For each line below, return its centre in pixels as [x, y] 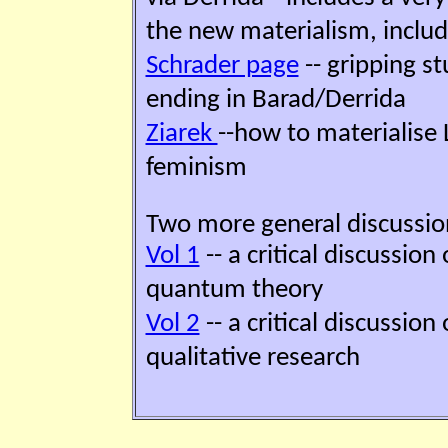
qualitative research [252, 358]
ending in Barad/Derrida [275, 100]
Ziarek [181, 134]
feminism [196, 168]
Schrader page [222, 66]
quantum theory [234, 290]
